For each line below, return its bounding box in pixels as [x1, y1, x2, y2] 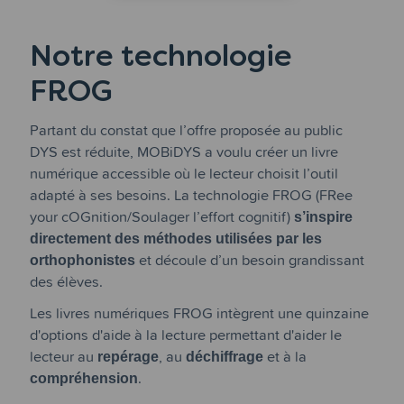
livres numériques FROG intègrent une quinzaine [56, 305, 370, 322]
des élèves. [30, 272, 104, 289]
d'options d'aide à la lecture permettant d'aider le [30, 326, 343, 344]
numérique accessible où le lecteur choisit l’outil [30, 164, 339, 181]
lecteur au [30, 348, 98, 365]
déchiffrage [186, 348, 264, 365]
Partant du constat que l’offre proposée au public [30, 121, 344, 138]
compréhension [30, 370, 139, 387]
